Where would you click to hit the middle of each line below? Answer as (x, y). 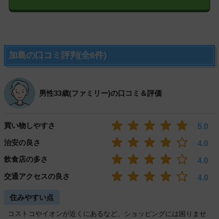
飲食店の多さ (26, 159)
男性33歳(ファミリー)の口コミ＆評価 (100, 93)
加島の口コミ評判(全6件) (58, 55)
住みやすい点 (32, 197)
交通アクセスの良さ (37, 176)
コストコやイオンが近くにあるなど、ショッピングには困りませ (107, 213)
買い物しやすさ (30, 125)
